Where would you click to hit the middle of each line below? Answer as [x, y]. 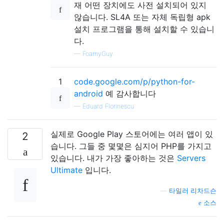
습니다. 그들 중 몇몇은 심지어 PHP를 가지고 [131, 146]
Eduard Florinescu [108, 106]
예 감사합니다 [129, 93]
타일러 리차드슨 [193, 190]
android [88, 93]
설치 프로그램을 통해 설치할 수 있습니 [144, 29]
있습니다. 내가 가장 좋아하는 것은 [114, 158]
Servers [191, 158]
